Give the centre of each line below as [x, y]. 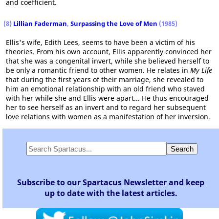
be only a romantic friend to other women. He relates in [98, 70]
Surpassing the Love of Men [114, 23]
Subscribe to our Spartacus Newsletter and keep [111, 182]
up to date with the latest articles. [111, 193]
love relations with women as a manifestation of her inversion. [108, 117]
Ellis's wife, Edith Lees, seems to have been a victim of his [100, 42]
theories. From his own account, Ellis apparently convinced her [109, 52]
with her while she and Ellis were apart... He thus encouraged [107, 98]
